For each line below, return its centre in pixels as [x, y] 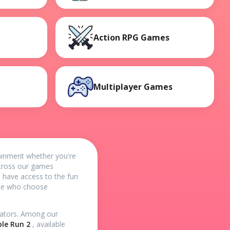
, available [49, 224]
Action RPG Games [132, 37]
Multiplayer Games [133, 87]
